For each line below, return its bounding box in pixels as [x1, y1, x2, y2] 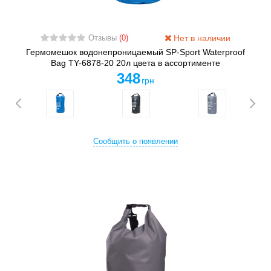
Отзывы [88, 34, 119, 43]
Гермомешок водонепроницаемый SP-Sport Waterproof [26, 47, 245, 57]
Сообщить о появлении [93, 137, 178, 146]
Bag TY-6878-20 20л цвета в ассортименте [51, 58, 220, 68]
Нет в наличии [171, 33, 231, 44]
